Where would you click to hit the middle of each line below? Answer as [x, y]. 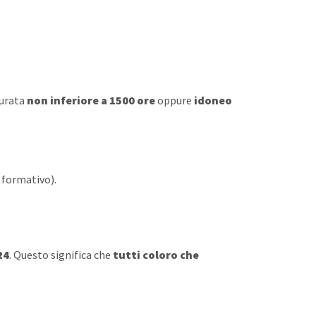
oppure [175, 101]
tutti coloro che [156, 255]
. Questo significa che [61, 255]
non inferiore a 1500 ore [91, 101]
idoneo [213, 101]
